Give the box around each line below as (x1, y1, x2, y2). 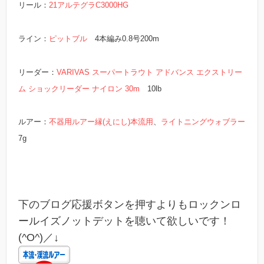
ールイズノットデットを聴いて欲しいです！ (18, 214, 230, 227)
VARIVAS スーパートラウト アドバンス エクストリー (57, 67, 242, 77)
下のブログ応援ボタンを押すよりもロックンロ (18, 198, 241, 210)
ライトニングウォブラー (161, 117, 245, 127)
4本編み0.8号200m (87, 34, 159, 43)
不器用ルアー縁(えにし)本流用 (49, 117, 153, 127)
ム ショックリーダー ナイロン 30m (18, 84, 140, 93)
